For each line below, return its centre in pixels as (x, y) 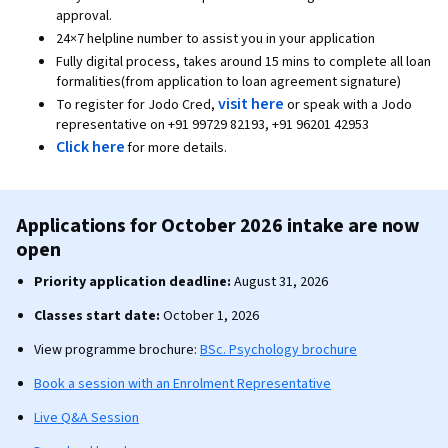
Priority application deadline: (132, 282)
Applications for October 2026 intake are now (218, 226)
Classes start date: (97, 316)
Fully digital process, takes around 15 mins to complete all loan (243, 62)
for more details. (177, 148)
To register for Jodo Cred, (137, 105)
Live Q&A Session (86, 418)
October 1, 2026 (209, 316)
